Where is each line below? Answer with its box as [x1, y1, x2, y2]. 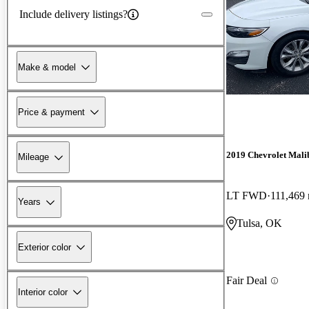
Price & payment [18, 106, 85, 117]
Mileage [18, 152, 49, 163]
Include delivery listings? [19, 8, 128, 20]
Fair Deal [226, 275, 267, 287]
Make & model [18, 61, 76, 72]
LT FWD [226, 190, 267, 202]
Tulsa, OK [237, 217, 282, 230]
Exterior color [18, 241, 71, 252]
